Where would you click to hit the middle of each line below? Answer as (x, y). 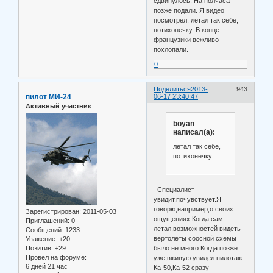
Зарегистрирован (52, 212)
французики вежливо (186, 40)
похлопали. (171, 50)
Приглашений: (48, 221)
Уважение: (41, 239)
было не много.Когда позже (196, 248)
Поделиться (172, 89)
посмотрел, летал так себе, (196, 20)
